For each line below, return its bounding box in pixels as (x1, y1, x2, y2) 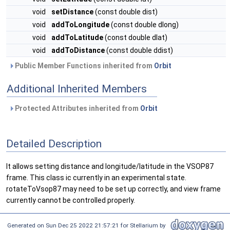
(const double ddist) (105, 46, 173, 54)
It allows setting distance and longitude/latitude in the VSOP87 (6, 162, 214, 171)
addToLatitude (51, 33, 103, 42)
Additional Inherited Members (7, 83, 147, 95)
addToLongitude (51, 21, 109, 29)
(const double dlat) (103, 33, 167, 42)
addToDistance (51, 46, 105, 54)
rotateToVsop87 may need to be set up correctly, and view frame (6, 185, 221, 194)
